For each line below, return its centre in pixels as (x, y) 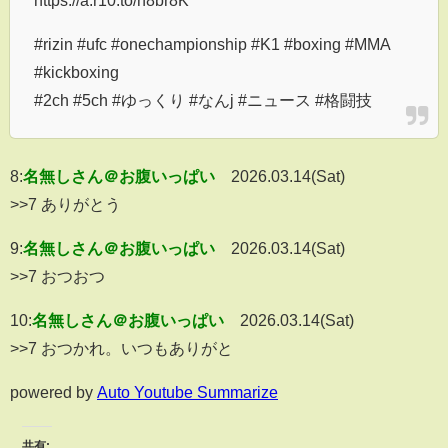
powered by (53, 392)
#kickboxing (76, 72)
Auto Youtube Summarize (187, 392)
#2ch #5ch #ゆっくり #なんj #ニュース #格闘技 (203, 100)
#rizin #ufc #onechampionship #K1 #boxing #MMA (212, 44)
